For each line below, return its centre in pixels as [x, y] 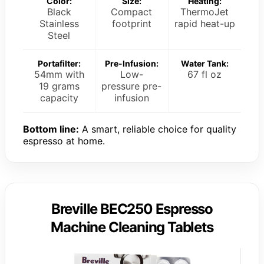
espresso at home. [64, 141]
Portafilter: [59, 64]
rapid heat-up [204, 24]
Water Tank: [204, 64]
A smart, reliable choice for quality [158, 129]
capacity [59, 98]
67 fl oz [205, 75]
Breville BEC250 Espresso [132, 209]
